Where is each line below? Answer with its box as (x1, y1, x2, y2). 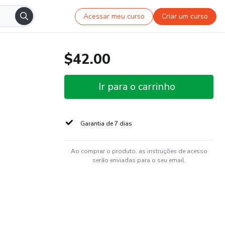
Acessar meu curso (83, 11, 145, 21)
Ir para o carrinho (98, 80, 175, 93)
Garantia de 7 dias (80, 120, 132, 128)
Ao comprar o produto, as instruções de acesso (70, 147, 207, 155)
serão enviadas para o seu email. (92, 156, 186, 164)
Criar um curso (162, 11, 208, 21)
